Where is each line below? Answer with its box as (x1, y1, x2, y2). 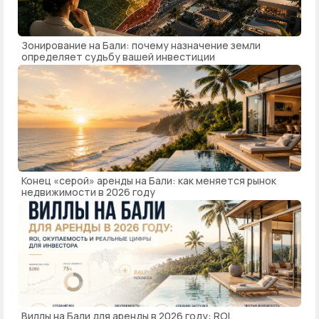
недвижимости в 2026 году (21, 185, 155, 199)
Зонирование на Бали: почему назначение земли (21, 38, 261, 53)
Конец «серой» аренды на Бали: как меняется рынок (21, 174, 276, 188)
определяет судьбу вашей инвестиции (21, 50, 215, 64)
